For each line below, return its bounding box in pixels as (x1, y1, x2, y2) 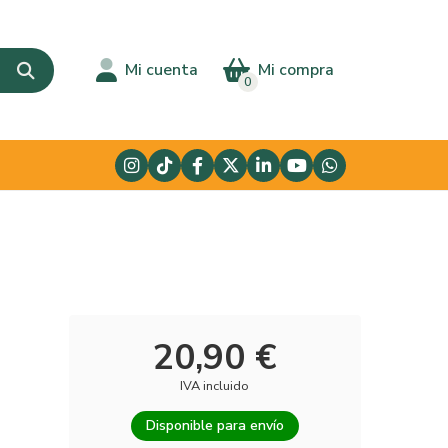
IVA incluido (180, 377, 250, 395)
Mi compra (257, 59, 334, 81)
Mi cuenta (124, 59, 198, 81)
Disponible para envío (145, 416, 284, 435)
